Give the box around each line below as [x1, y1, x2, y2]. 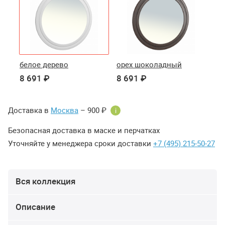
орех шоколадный [117, 59, 182, 70]
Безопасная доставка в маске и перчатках [8, 125, 160, 136]
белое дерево [20, 59, 68, 70]
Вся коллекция [16, 175, 75, 187]
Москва [51, 105, 78, 116]
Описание [16, 201, 55, 213]
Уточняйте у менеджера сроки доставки [8, 138, 153, 149]
